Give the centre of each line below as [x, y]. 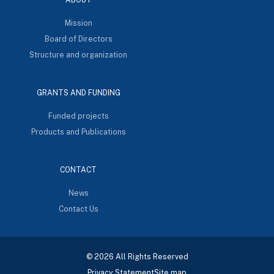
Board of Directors [78, 39]
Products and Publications [78, 131]
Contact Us [78, 209]
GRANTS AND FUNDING [78, 92]
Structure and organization [78, 54]
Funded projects [78, 116]
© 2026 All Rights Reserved [137, 256]
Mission [78, 23]
